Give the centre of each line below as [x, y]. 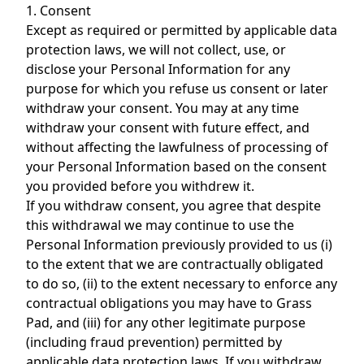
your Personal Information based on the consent [176, 167]
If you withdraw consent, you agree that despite [173, 206]
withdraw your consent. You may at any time [162, 108]
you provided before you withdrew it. [140, 186]
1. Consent [58, 11]
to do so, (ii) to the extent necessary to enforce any [182, 284]
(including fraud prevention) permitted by [154, 342]
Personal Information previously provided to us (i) [179, 245]
